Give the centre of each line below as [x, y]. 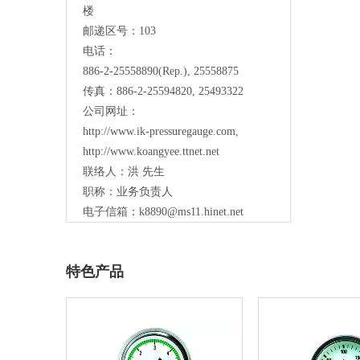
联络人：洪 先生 [124, 172]
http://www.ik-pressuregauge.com [159, 132]
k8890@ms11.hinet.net [191, 212]
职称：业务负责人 [128, 192]
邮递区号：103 [119, 31]
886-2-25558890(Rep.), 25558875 [161, 72]
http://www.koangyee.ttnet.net [151, 152]
